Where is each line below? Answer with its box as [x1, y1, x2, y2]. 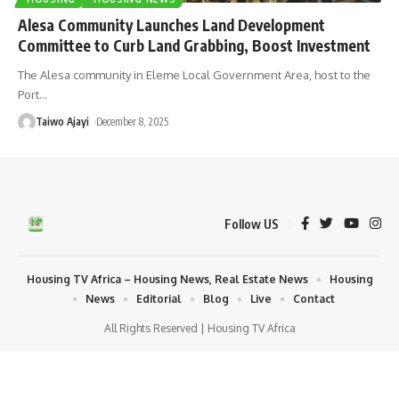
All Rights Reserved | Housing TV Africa [103, 321, 296, 335]
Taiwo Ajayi [36, 114, 89, 128]
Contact [293, 291, 335, 305]
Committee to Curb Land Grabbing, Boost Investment [18, 35, 370, 55]
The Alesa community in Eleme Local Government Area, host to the [18, 67, 370, 82]
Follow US [224, 216, 279, 232]
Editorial [136, 291, 182, 305]
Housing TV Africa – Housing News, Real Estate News [26, 272, 308, 286]
